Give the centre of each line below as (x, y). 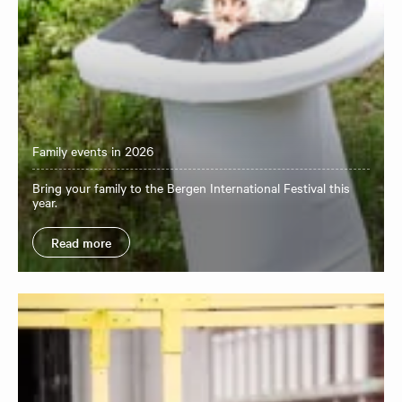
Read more (81, 242)
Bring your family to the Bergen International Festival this (191, 188)
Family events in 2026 (93, 151)
